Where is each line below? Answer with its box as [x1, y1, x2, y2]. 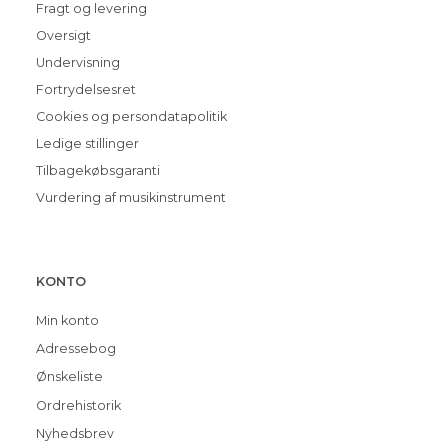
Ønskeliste [36, 369, 103, 385]
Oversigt [36, 28, 91, 44]
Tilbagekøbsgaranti [36, 163, 160, 179]
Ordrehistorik [36, 397, 121, 413]
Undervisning [36, 55, 120, 71]
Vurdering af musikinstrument [36, 190, 226, 206]
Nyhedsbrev [36, 426, 114, 441]
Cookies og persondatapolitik [36, 109, 227, 125]
